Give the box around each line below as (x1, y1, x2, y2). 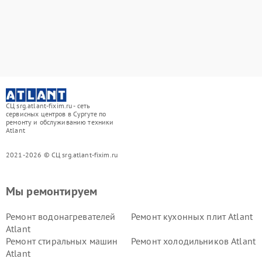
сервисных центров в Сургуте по (6, 109, 106, 118)
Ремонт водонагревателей (6, 210, 116, 222)
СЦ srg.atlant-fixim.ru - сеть (6, 101, 91, 110)
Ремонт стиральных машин (6, 235, 118, 247)
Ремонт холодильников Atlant (131, 235, 256, 247)
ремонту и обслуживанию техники (6, 117, 114, 126)
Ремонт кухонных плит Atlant (131, 210, 253, 222)
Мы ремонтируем (6, 183, 98, 199)
